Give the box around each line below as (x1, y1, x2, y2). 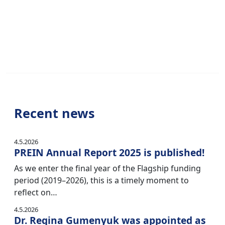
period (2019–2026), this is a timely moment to (14, 175, 189, 186)
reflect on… (14, 187, 57, 198)
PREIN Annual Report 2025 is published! (14, 146, 204, 160)
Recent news (14, 104, 95, 122)
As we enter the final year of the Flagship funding (14, 163, 201, 174)
